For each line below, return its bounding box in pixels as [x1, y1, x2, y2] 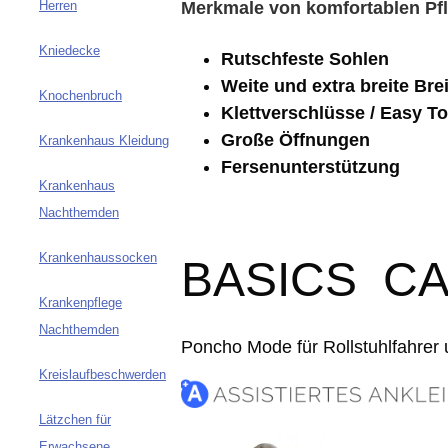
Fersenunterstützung [221, 157, 400, 178]
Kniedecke [39, 43, 100, 59]
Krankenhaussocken [39, 250, 157, 266]
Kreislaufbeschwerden [39, 367, 166, 383]
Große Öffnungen [221, 130, 370, 151]
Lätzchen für [39, 412, 111, 428]
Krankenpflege [39, 295, 122, 311]
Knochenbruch [39, 88, 122, 104]
